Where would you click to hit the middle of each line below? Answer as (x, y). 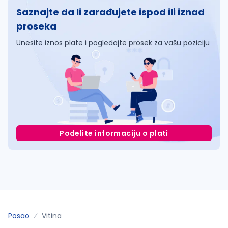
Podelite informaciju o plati (114, 133)
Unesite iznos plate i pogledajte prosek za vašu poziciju (113, 43)
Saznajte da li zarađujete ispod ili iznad (110, 12)
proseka (36, 26)
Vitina (52, 216)
